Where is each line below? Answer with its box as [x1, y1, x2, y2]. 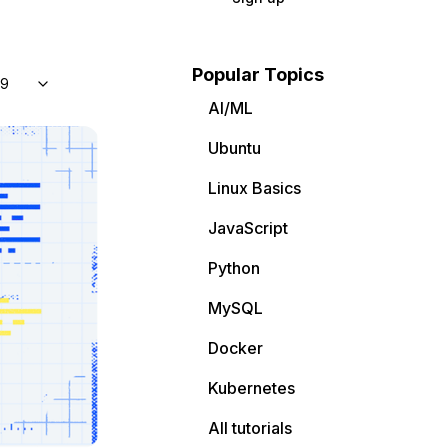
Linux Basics [208, 178, 301, 198]
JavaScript [208, 218, 288, 238]
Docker [208, 338, 263, 358]
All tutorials [208, 418, 292, 438]
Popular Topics [192, 64, 324, 85]
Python [208, 258, 260, 278]
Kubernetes [208, 378, 295, 398]
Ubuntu [208, 138, 261, 158]
